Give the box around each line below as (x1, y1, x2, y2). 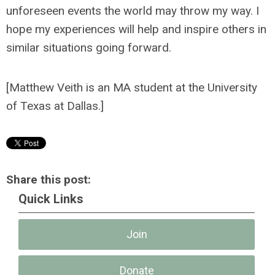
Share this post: (6, 172, 91, 187)
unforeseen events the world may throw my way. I (6, 4, 259, 18)
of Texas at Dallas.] (6, 99, 104, 113)
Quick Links (18, 192, 83, 206)
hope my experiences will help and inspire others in (6, 22, 266, 36)
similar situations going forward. (6, 41, 171, 55)
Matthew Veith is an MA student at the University (9, 80, 257, 95)
